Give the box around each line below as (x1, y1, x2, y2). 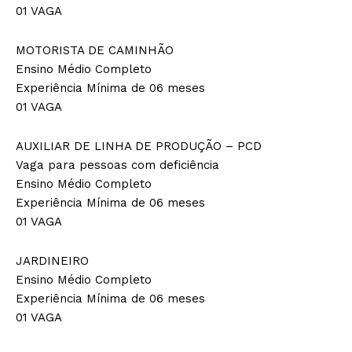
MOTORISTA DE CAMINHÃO (16, 42, 174, 57)
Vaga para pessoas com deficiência (16, 157, 219, 172)
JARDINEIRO (16, 253, 89, 268)
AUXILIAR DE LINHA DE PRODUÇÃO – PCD (16, 138, 262, 153)
